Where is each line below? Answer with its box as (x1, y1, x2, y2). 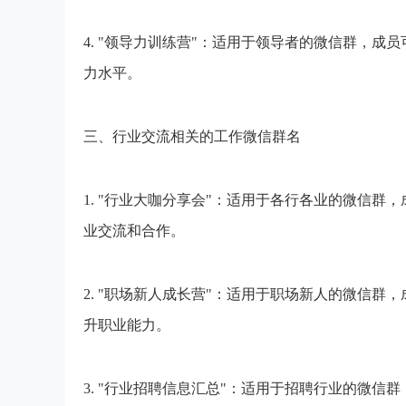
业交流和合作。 (83, 223, 185, 238)
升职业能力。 (83, 317, 170, 333)
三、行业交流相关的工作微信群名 (83, 129, 301, 144)
